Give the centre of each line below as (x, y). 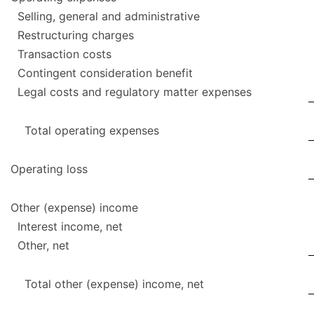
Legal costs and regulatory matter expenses (135, 92)
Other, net (43, 246)
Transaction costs (64, 54)
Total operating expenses (92, 131)
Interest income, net (70, 227)
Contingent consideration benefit (105, 73)
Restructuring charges (76, 35)
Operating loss (49, 169)
